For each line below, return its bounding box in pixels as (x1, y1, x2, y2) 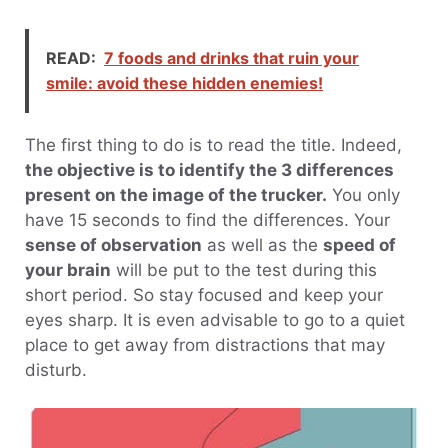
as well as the (202, 234, 323, 255)
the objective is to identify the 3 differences (25, 159, 394, 180)
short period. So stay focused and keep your (25, 284, 383, 305)
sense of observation (25, 234, 202, 255)
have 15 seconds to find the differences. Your (25, 209, 390, 230)
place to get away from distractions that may (25, 334, 385, 355)
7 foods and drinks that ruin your (104, 47, 359, 68)
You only (327, 184, 400, 205)
